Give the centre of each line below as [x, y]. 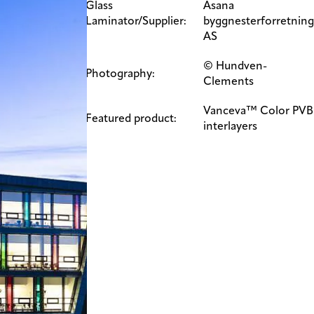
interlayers [230, 127]
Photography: [122, 74]
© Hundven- [235, 67]
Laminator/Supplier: [137, 22]
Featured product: [131, 119]
